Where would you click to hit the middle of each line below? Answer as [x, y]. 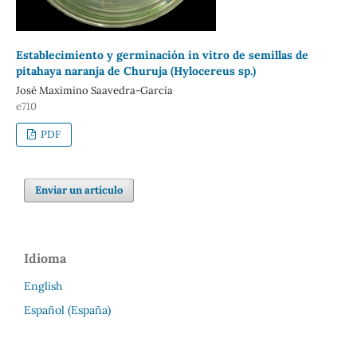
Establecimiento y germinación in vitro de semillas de [162, 55]
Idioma [45, 258]
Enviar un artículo [79, 190]
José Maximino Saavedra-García [94, 90]
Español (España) [67, 310]
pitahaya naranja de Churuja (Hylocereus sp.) [135, 71]
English [43, 286]
